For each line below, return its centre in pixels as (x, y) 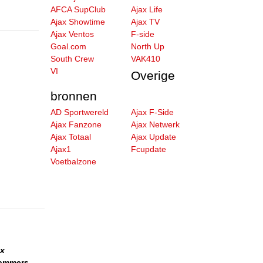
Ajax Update (154, 137)
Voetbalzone (73, 161)
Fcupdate (149, 149)
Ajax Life (147, 9)
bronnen (74, 96)
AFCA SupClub (78, 9)
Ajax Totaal (71, 137)
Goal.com (68, 46)
